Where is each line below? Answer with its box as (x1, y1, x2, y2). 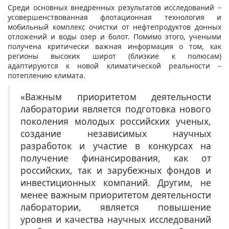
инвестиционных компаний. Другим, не (20, 176, 211, 189)
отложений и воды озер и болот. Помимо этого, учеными (8, 31, 221, 41)
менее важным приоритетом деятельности (20, 188, 211, 201)
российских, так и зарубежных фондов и (20, 164, 211, 176)
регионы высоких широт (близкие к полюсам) (8, 51, 221, 61)
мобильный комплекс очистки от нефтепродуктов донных (8, 21, 221, 32)
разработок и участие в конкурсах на (20, 139, 211, 152)
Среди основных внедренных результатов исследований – (8, 2, 221, 12)
